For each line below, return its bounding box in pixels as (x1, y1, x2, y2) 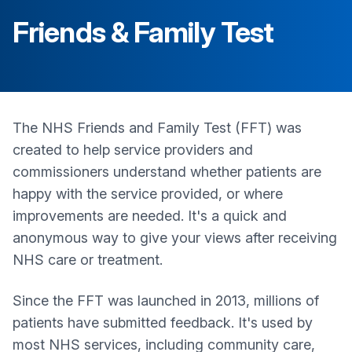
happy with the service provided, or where (13, 185, 283, 202)
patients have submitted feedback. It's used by (13, 314, 313, 331)
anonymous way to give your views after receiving (13, 229, 337, 246)
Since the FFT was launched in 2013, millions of (13, 292, 319, 309)
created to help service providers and (13, 141, 253, 158)
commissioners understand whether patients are (13, 163, 321, 180)
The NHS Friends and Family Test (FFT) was (13, 119, 302, 136)
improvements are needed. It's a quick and (13, 207, 287, 224)
